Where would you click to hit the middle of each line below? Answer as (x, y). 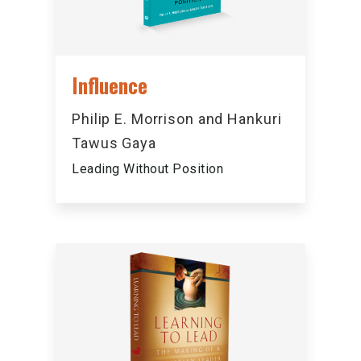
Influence (110, 85)
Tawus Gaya (114, 143)
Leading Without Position (147, 168)
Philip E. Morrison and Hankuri (177, 118)
